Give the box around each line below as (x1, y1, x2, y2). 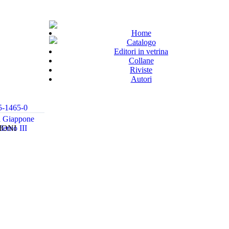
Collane (128, 56, 154, 65)
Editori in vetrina (114, 47, 168, 56)
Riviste (130, 65, 152, 74)
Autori (130, 75, 152, 83)
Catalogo (126, 38, 156, 47)
